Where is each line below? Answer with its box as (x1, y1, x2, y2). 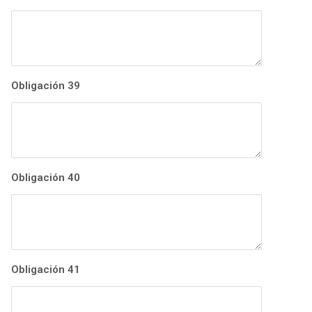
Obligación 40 (11, 171, 80, 185)
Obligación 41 (11, 263, 80, 276)
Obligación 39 (11, 79, 80, 93)
